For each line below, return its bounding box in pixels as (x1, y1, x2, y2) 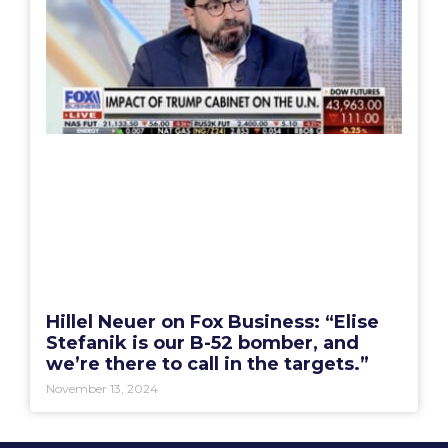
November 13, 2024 (46, 381, 158, 397)
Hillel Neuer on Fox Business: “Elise (46, 311, 379, 334)
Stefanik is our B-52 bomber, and (46, 332, 359, 355)
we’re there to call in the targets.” (46, 353, 369, 376)
